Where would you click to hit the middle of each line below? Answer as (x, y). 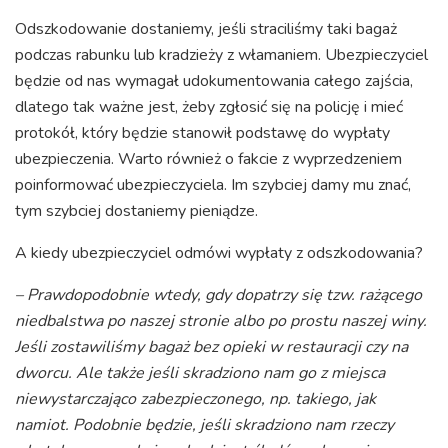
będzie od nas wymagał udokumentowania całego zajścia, (214, 81)
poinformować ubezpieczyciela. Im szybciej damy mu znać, (213, 185)
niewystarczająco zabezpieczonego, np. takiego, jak (195, 399)
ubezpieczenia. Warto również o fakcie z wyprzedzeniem (208, 159)
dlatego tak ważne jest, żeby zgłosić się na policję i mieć (209, 107)
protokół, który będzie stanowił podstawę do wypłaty (202, 133)
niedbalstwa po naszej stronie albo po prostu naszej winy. (221, 321)
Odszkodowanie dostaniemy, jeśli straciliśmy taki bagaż (206, 29)
